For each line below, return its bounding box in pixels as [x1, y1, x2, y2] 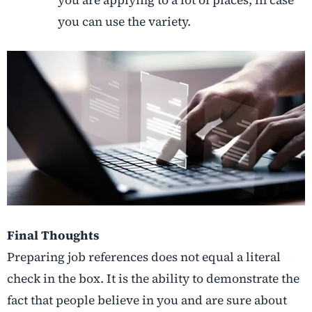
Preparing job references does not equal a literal [7, 249, 281, 266]
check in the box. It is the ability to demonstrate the [7, 270, 299, 288]
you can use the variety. [57, 13, 191, 31]
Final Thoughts [7, 227, 100, 244]
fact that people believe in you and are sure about [7, 292, 287, 309]
